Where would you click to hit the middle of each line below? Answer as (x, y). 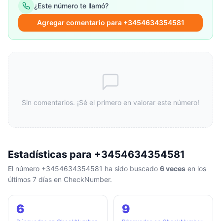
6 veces (173, 168)
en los (196, 168)
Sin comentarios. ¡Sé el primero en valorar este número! (110, 102)
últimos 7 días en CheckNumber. (60, 179)
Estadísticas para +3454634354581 (96, 154)
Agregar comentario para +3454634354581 (110, 22)
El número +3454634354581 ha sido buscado (84, 168)
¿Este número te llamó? (71, 6)
